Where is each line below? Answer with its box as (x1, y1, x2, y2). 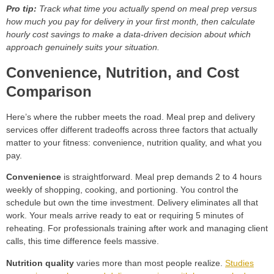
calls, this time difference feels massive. (6, 236, 159, 246)
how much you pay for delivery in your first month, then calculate (6, 17, 255, 27)
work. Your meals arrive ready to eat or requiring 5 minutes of (6, 210, 243, 221)
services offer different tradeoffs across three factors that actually (6, 124, 257, 135)
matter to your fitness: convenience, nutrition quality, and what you (6, 137, 262, 147)
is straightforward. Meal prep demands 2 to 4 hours (61, 172, 262, 182)
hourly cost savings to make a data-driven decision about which (6, 29, 251, 40)
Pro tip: (6, 4, 37, 14)
